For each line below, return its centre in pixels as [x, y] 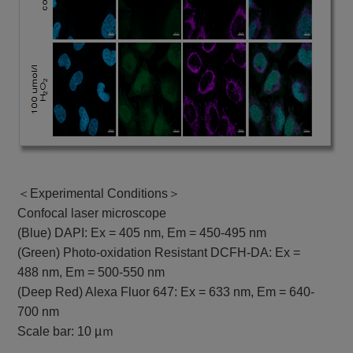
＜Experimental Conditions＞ [99, 194]
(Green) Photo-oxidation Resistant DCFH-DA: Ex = [159, 253]
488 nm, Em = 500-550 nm [91, 273]
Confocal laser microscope [92, 214]
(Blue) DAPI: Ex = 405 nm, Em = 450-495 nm [142, 233]
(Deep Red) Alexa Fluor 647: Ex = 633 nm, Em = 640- [166, 292]
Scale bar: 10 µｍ [66, 332]
